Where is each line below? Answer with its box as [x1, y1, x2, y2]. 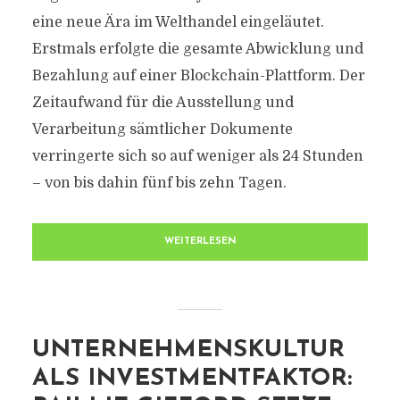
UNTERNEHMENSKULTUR [31, 338, 345, 362]
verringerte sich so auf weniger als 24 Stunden [31, 148, 363, 164]
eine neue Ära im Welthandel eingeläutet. [31, 14, 324, 30]
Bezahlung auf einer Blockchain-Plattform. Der [31, 68, 365, 84]
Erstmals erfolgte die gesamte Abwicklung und [31, 41, 363, 57]
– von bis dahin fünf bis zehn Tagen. [31, 175, 287, 191]
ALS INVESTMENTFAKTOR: [31, 367, 352, 391]
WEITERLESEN [163, 237, 237, 246]
